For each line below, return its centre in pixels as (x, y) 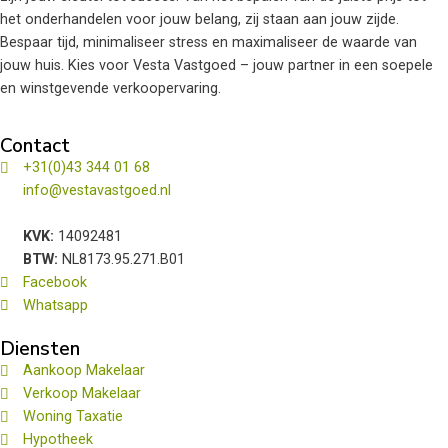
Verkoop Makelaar (82, 394)
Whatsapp (55, 306)
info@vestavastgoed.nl (97, 191)
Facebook (55, 283)
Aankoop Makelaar (84, 371)
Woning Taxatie (73, 417)
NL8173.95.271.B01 (123, 260)
